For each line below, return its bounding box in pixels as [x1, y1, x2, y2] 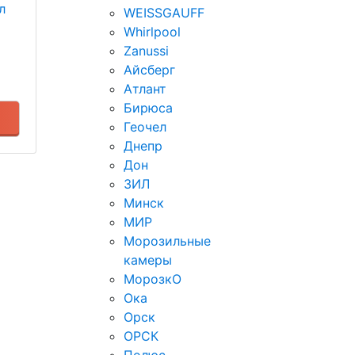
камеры [124, 252, 172, 268]
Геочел [124, 119, 166, 135]
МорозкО [124, 271, 181, 287]
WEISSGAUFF [124, 5, 204, 21]
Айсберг [124, 62, 175, 78]
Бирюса [124, 100, 173, 116]
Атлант [124, 81, 166, 97]
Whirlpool [124, 24, 181, 40]
